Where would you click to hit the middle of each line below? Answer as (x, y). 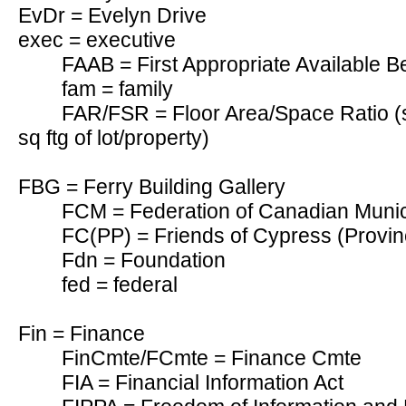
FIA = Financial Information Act (203, 382)
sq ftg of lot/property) (114, 138)
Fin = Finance (82, 333)
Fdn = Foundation (144, 260)
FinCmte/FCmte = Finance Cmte (212, 358)
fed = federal (120, 285)
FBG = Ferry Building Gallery (152, 187)
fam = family (117, 89)
